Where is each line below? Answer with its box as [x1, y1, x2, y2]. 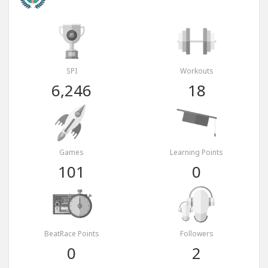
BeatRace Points [44, 229, 99, 239]
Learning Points [170, 147, 223, 158]
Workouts [179, 66, 214, 77]
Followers [179, 229, 214, 239]
